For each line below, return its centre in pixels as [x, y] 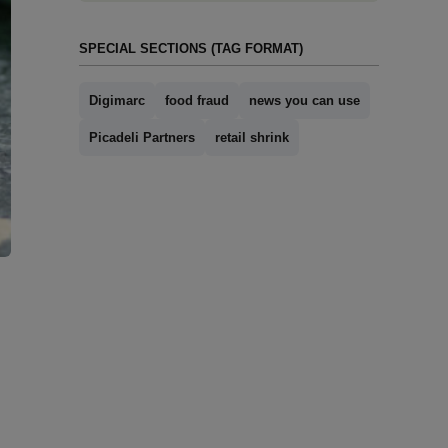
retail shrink [251, 137]
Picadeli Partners [141, 137]
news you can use [304, 100]
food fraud [196, 100]
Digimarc [116, 100]
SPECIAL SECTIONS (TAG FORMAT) [190, 48]
